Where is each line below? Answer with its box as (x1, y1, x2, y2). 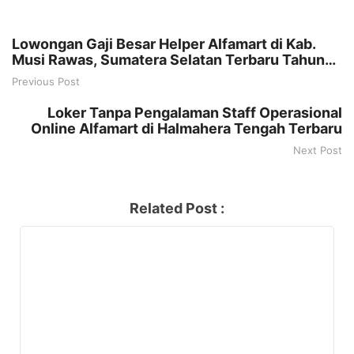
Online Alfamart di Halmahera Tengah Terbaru (31, 119, 342, 137)
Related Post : (130, 199, 224, 217)
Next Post (293, 143, 342, 156)
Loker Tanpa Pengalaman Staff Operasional (47, 104, 342, 121)
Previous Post (12, 74, 80, 88)
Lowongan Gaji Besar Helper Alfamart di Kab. (12, 35, 316, 52)
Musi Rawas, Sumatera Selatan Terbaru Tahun (12, 51, 325, 68)
